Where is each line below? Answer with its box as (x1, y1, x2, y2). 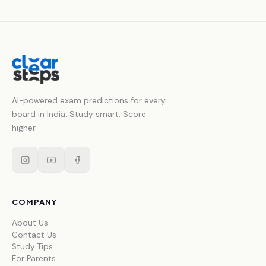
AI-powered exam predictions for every (12, 95, 166, 106)
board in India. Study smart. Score (12, 109, 146, 120)
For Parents (12, 254, 56, 264)
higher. (12, 122, 37, 134)
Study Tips (12, 242, 53, 252)
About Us (12, 218, 48, 229)
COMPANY (12, 197, 58, 207)
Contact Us (12, 230, 56, 240)
